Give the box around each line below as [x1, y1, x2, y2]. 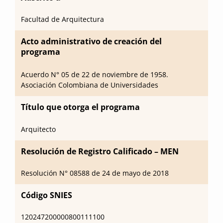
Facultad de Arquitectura [21, 14, 104, 24]
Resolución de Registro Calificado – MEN [21, 146, 179, 157]
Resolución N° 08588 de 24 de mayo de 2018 [21, 168, 169, 178]
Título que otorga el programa [21, 102, 140, 112]
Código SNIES [21, 190, 72, 201]
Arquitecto [21, 124, 56, 134]
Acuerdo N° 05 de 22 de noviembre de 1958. [21, 70, 168, 79]
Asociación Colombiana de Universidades [21, 80, 158, 90]
